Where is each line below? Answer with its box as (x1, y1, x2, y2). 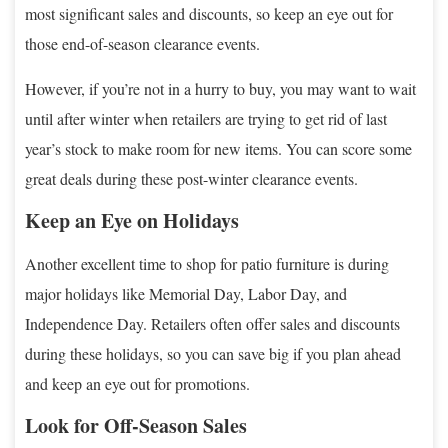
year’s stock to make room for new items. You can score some (25, 137, 412, 159)
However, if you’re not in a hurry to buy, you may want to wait (25, 77, 416, 99)
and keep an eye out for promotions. (25, 372, 250, 394)
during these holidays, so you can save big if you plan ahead (25, 342, 401, 364)
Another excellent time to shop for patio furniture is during (25, 252, 389, 274)
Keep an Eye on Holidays (25, 205, 239, 235)
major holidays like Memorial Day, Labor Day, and (25, 282, 347, 304)
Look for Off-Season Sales (25, 410, 247, 440)
